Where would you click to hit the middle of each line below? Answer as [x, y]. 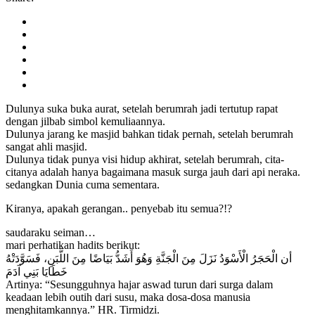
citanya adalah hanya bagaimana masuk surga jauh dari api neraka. [153, 172]
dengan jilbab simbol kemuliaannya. [85, 121]
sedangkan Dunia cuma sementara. [83, 184]
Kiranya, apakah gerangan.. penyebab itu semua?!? [119, 208]
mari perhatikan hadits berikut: [73, 245]
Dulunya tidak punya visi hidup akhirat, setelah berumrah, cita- [145, 159]
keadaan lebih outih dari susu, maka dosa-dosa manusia [128, 297]
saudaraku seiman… [51, 232]
